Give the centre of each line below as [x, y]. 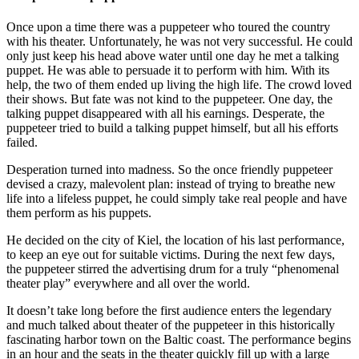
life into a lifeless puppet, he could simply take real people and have [177, 199]
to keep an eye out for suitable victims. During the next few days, [171, 255]
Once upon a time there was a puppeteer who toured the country [168, 27]
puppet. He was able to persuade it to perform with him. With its [168, 71]
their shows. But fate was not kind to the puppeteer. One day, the [169, 99]
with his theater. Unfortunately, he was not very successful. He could [179, 42]
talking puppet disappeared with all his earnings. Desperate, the [165, 114]
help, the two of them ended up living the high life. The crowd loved [179, 85]
